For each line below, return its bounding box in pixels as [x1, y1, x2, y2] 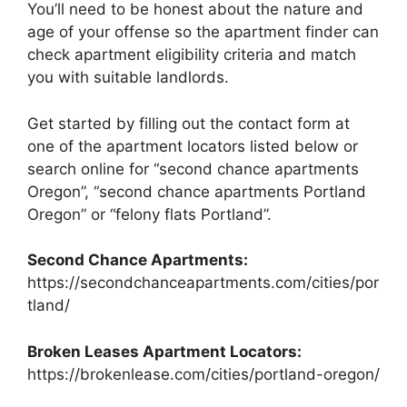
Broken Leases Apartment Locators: [27, 342, 302, 361]
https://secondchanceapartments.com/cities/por [27, 273, 379, 293]
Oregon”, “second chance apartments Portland [27, 182, 366, 201]
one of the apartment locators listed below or [27, 136, 358, 155]
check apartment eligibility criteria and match [27, 45, 356, 65]
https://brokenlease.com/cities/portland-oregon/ [27, 364, 380, 383]
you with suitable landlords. [27, 68, 229, 87]
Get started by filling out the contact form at [27, 114, 350, 133]
